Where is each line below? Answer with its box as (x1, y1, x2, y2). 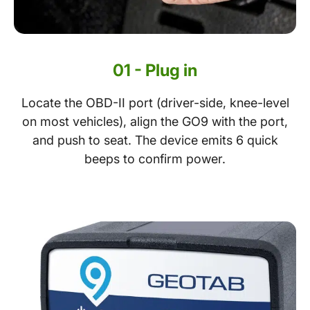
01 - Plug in (113, 60, 197, 80)
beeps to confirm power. (84, 151, 226, 166)
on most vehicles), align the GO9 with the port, (22, 113, 288, 129)
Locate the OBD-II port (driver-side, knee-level (21, 95, 289, 110)
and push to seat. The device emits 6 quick (32, 132, 278, 147)
